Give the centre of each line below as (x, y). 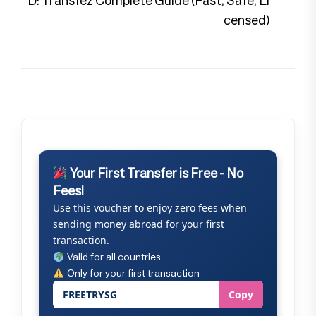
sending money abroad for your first (139, 224)
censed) (247, 20)
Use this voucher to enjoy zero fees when (150, 208)
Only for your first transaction (133, 273)
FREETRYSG (90, 295)
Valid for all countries (114, 257)
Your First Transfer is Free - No (155, 173)
